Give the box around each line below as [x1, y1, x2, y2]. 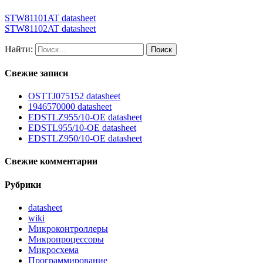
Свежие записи [5, 68, 68, 78]
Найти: [5, 43, 33, 54]
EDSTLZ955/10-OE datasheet [28, 112, 142, 123]
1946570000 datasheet [28, 102, 112, 112]
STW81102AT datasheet [5, 23, 96, 33]
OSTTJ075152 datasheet [28, 91, 120, 102]
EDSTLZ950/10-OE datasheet [28, 133, 142, 144]
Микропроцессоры [28, 234, 104, 245]
